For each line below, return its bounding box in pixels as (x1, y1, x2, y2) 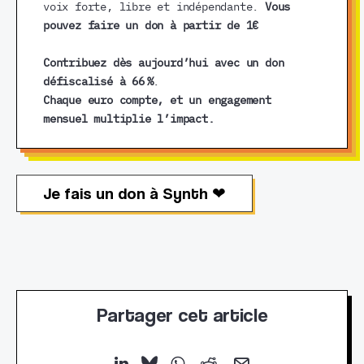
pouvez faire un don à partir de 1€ (43, 19, 259, 32)
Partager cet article (96, 303, 268, 327)
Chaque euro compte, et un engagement (43, 94, 271, 106)
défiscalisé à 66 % (43, 76, 154, 88)
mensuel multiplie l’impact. (43, 113, 214, 125)
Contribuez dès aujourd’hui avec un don (43, 57, 284, 69)
